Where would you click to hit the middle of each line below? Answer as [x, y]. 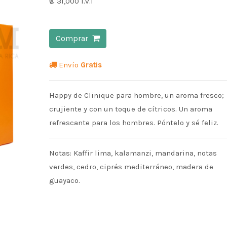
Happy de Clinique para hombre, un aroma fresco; [136, 95]
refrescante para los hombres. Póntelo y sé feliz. [134, 123]
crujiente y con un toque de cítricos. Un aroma [130, 109]
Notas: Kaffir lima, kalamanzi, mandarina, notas [133, 153]
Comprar [74, 38]
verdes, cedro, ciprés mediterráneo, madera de [131, 167]
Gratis [91, 65]
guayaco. [64, 180]
